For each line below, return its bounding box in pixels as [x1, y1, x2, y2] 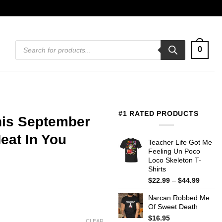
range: [199, 185, 220, 193]
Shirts [148, 165, 166, 173]
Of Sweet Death [148, 202, 198, 211]
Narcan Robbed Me [148, 193, 210, 202]
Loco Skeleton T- [148, 156, 201, 164]
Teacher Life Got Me [148, 138, 212, 146]
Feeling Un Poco [148, 147, 200, 155]
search [15, 46, 35, 53]
